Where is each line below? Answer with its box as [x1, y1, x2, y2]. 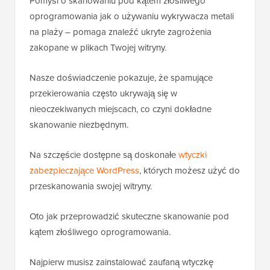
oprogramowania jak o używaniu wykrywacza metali [30, 10, 234, 24]
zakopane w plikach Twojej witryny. [30, 41, 166, 55]
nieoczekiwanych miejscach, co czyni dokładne [30, 102, 212, 116]
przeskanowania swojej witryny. [30, 180, 152, 193]
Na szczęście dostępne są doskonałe [30, 148, 178, 162]
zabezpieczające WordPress [30, 164, 139, 178]
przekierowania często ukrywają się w [30, 87, 177, 101]
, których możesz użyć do [139, 164, 240, 178]
